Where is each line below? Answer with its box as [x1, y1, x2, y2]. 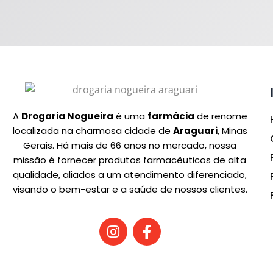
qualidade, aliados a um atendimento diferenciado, [13, 168, 247, 181]
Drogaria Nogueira [21, 109, 113, 122]
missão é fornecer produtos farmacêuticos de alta [13, 153, 247, 166]
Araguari [172, 124, 218, 137]
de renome [194, 109, 247, 122]
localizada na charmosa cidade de [12, 124, 173, 137]
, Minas [217, 124, 247, 137]
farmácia [147, 109, 194, 122]
